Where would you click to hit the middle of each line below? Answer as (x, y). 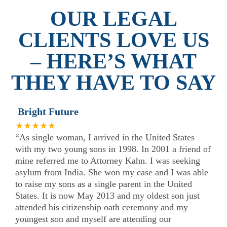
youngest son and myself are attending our (93, 219)
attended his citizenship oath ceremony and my (102, 207)
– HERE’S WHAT (113, 61)
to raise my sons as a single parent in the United (104, 184)
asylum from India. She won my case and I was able (112, 172)
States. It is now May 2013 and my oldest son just (107, 195)
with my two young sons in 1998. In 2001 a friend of (113, 149)
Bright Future (48, 111)
